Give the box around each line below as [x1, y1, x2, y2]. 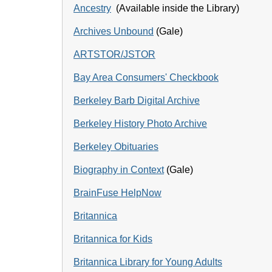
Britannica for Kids [73, 234, 152, 244]
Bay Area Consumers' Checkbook [73, 72, 219, 83]
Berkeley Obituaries [73, 141, 158, 152]
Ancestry [73, 3, 111, 13]
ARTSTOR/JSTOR [73, 49, 155, 59]
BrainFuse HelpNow [73, 188, 161, 198]
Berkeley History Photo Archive [73, 118, 207, 129]
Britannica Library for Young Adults [73, 257, 222, 267]
